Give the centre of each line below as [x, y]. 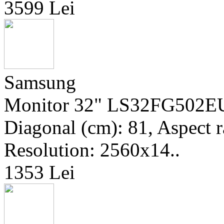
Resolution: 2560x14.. [92, 150]
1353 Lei [39, 172]
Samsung [40, 82]
